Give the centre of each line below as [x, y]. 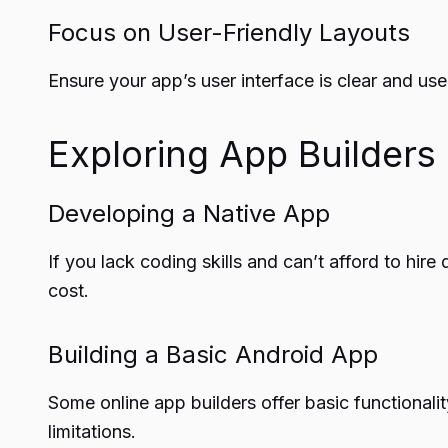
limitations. [92, 431]
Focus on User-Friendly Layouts [229, 32]
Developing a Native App [189, 213]
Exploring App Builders [242, 154]
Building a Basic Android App [213, 354]
